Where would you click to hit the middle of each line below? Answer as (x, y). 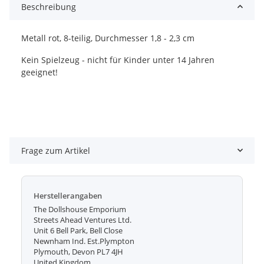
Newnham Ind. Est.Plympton (84, 241)
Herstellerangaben (68, 196)
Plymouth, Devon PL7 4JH (78, 252)
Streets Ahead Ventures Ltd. (82, 220)
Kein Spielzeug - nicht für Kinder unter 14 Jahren (118, 60)
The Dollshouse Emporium (80, 209)
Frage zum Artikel (56, 150)
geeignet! (39, 72)
